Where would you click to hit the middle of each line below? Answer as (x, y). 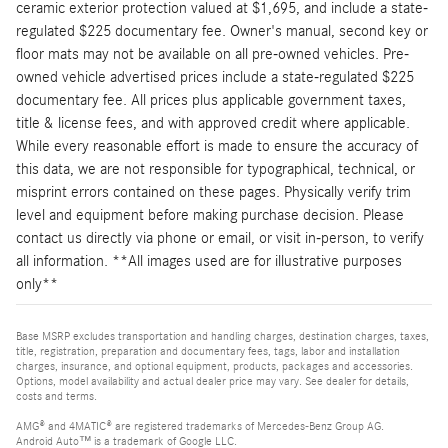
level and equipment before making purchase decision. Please (210, 215)
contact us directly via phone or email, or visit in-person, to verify (220, 238)
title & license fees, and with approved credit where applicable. (213, 123)
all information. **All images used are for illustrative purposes (209, 261)
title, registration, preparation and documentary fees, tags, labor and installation (208, 351)
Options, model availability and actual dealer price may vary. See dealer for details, (212, 381)
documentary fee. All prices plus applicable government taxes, (211, 100)
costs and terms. (56, 396)
